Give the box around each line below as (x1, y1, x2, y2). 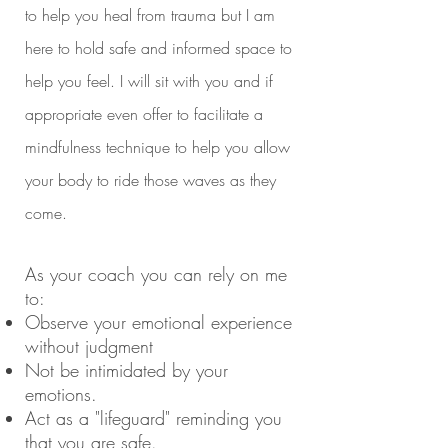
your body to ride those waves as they (25, 169, 276, 191)
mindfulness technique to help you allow (25, 136, 290, 158)
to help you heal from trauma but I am (25, 4, 275, 26)
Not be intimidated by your (25, 358, 228, 382)
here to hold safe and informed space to (25, 37, 292, 59)
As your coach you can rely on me (25, 262, 287, 286)
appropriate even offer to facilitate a (25, 103, 263, 125)
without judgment (25, 334, 153, 358)
